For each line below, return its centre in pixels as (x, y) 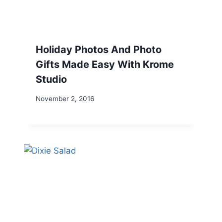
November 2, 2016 (65, 98)
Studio (51, 79)
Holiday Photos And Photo (99, 49)
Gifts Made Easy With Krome (105, 64)
